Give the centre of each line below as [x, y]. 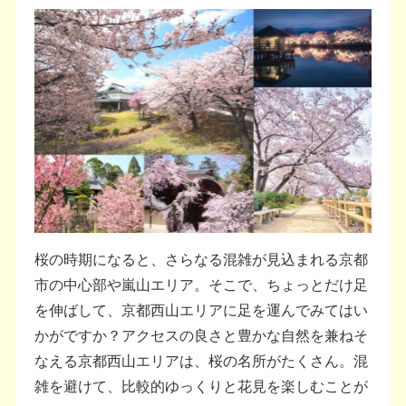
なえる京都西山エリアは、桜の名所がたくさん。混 [202, 361]
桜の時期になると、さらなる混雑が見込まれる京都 [202, 259]
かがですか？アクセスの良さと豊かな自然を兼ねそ [202, 335]
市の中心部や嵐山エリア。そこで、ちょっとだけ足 [202, 285]
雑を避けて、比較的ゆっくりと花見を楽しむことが [202, 386]
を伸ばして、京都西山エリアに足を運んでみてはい [202, 310]
